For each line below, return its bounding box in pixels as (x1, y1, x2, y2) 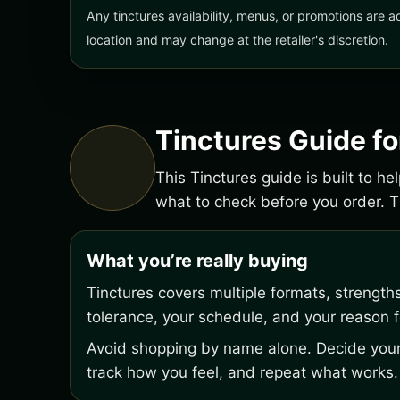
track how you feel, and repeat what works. (87, 363, 398, 381)
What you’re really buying (87, 250, 308, 271)
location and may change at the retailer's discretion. (87, 32, 388, 47)
